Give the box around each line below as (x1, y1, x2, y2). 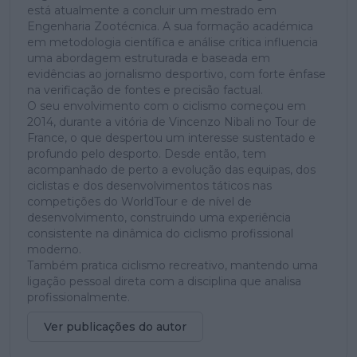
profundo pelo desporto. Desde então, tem (27, 146, 266, 161)
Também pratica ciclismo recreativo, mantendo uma (27, 257, 318, 273)
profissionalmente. (27, 289, 130, 304)
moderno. (27, 241, 81, 257)
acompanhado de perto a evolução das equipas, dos (27, 162, 316, 177)
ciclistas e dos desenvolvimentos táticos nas (27, 178, 272, 193)
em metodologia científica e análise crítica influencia (27, 34, 318, 49)
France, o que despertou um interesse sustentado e (27, 130, 316, 145)
